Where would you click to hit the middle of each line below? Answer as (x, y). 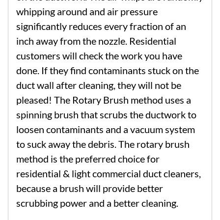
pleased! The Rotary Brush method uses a (104, 100)
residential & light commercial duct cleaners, (109, 174)
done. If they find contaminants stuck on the (108, 70)
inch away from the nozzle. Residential (96, 41)
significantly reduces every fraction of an (101, 26)
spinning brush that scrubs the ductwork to (106, 115)
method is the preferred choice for (88, 159)
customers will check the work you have (99, 56)
